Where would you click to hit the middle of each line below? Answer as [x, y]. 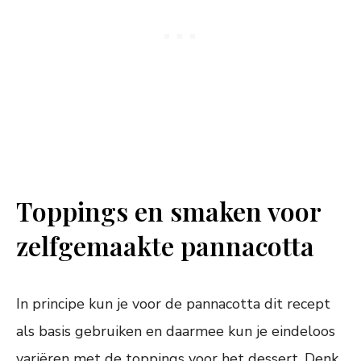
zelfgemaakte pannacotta [165, 246]
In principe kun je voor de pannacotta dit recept [173, 304]
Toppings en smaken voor [168, 211]
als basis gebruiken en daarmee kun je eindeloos [176, 332]
